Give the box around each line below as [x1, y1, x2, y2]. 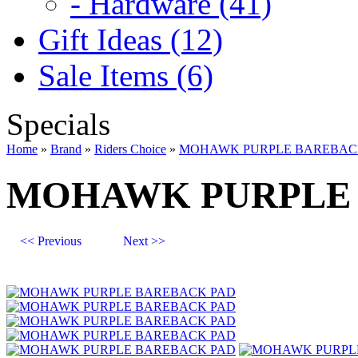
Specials [6, 106, 110, 141]
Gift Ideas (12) [38, 22, 223, 57]
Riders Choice [94, 141, 166, 156]
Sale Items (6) [38, 58, 213, 93]
